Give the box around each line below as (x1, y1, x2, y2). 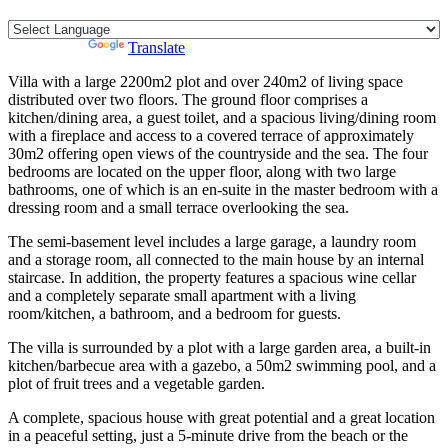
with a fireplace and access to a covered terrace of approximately (8, 127, 414, 145)
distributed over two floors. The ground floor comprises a (8, 91, 368, 109)
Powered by (8, 39, 88, 57)
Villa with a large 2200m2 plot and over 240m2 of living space (8, 73, 403, 91)
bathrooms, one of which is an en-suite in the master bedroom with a (8, 181, 438, 199)
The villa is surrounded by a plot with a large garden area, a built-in (8, 339, 431, 357)
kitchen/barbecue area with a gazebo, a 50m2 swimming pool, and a (8, 357, 436, 375)
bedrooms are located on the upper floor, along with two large (8, 163, 396, 181)
